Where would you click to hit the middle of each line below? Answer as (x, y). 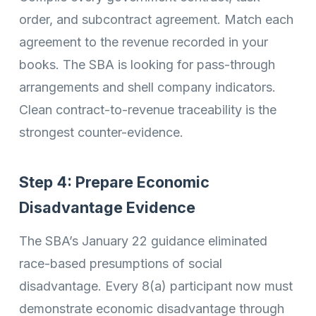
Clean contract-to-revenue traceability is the (148, 110)
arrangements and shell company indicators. (147, 87)
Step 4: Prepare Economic (114, 182)
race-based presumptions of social (121, 263)
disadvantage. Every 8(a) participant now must (156, 286)
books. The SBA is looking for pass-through (147, 65)
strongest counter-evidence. (101, 133)
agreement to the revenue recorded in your (144, 42)
